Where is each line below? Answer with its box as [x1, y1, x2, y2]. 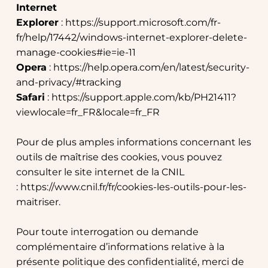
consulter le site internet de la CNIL [16, 166, 184, 178]
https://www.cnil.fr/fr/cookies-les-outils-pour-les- [20, 181, 246, 193]
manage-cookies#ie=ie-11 [16, 47, 136, 59]
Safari [16, 92, 45, 103]
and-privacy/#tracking [16, 77, 121, 89]
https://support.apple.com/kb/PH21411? [51, 92, 236, 103]
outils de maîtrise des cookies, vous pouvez [16, 151, 222, 163]
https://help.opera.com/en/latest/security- [53, 62, 249, 74]
